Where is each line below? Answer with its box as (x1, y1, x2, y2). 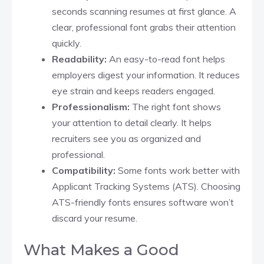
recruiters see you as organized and (52, 132, 201, 144)
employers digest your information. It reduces (52, 68, 240, 81)
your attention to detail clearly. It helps (52, 116, 212, 128)
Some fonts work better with (115, 164, 240, 176)
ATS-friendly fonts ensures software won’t (52, 196, 234, 208)
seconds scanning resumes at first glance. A (52, 5, 236, 17)
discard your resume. (52, 212, 137, 224)
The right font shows (132, 100, 221, 113)
